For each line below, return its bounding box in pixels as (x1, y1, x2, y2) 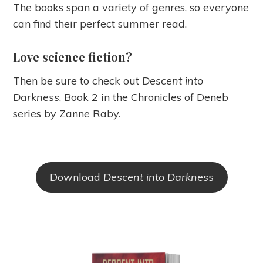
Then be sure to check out (13, 74, 143, 88)
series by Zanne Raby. (13, 107, 121, 121)
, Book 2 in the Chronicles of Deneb (59, 90, 229, 104)
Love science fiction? (13, 49, 133, 65)
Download (49, 170, 103, 184)
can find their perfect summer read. (13, 17, 190, 31)
